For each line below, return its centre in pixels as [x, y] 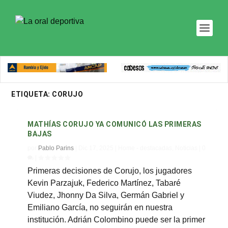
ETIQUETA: [32, 94]
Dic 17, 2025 [96, 148]
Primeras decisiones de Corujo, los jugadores [110, 171]
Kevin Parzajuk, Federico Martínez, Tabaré [104, 183]
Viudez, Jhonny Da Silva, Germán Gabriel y [106, 195]
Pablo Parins [56, 148]
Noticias [187, 148]
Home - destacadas [145, 148]
